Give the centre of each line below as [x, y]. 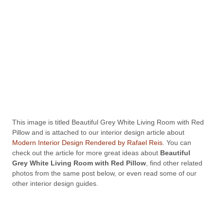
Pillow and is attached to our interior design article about [98, 132]
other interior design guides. [55, 183]
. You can [177, 142]
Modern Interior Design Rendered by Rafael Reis [87, 142]
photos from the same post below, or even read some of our [104, 173]
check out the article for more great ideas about [86, 153]
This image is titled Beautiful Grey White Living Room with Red [108, 122]
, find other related [174, 163]
